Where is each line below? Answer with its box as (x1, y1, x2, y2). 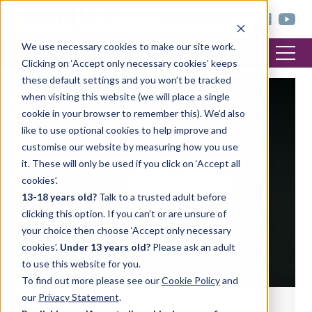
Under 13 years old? (59, 240, 153, 253)
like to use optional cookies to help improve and (21, 123, 227, 136)
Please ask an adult (152, 240, 235, 253)
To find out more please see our (21, 274, 162, 286)
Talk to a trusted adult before (98, 190, 226, 203)
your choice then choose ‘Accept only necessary (21, 224, 231, 236)
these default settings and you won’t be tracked (21, 73, 231, 86)
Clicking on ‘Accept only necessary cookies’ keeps (21, 56, 237, 69)
